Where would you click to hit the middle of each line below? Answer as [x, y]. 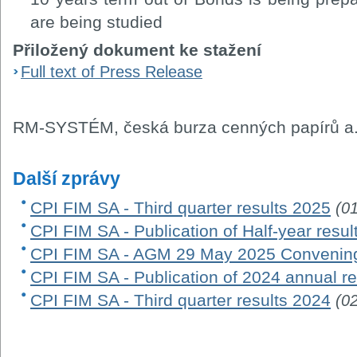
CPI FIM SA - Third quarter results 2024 [180, 300]
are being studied [96, 22]
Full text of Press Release [112, 71]
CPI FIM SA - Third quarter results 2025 [180, 208]
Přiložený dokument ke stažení [137, 49]
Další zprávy [67, 178]
